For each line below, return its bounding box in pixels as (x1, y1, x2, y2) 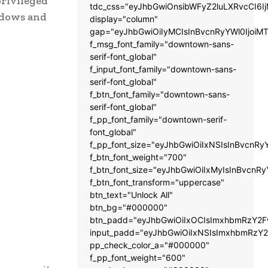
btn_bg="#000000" (90, 202, 167, 213)
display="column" (90, 14, 158, 25)
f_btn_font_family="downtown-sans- (90, 89, 230, 100)
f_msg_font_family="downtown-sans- (90, 39, 234, 50)
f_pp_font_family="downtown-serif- (90, 114, 227, 125)
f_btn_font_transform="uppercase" (90, 177, 224, 188)
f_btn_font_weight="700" (90, 152, 187, 163)
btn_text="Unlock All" (90, 190, 173, 200)
